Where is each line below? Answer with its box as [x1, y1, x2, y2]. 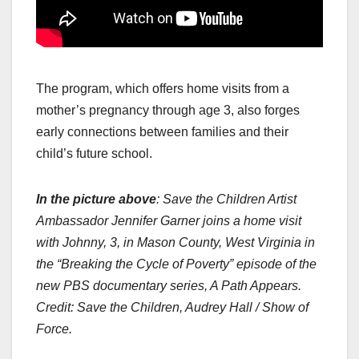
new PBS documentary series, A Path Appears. [36, 279, 301, 293]
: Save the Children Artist [156, 192, 296, 207]
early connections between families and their [36, 125, 288, 139]
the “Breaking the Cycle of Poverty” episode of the [36, 257, 317, 272]
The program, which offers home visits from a [36, 82, 289, 96]
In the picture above [36, 192, 156, 207]
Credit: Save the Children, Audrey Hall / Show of [36, 301, 309, 315]
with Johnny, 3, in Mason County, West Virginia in [36, 236, 315, 250]
